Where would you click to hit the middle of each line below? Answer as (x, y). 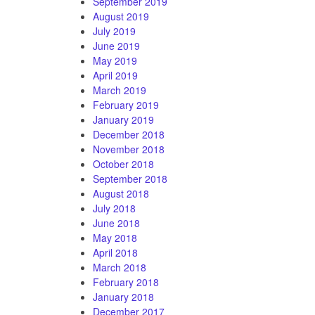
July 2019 (114, 31)
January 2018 (123, 296)
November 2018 (129, 149)
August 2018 (121, 193)
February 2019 (126, 104)
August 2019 (121, 16)
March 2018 (120, 267)
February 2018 (126, 282)
